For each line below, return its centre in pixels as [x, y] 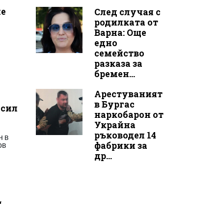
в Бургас [114, 104]
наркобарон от [129, 114]
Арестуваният [128, 94]
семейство [119, 53]
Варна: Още [120, 32]
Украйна [115, 125]
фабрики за [121, 145]
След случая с [127, 12]
